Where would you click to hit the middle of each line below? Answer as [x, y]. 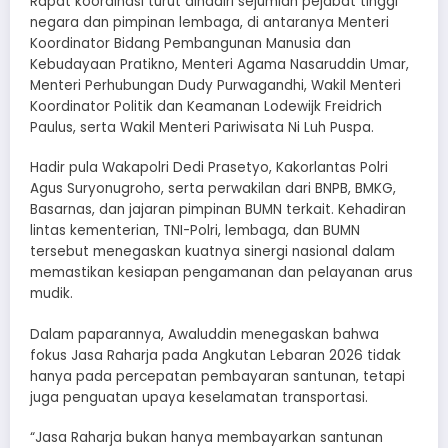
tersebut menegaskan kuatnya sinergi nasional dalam [212, 252]
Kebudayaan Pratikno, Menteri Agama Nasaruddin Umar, [219, 65]
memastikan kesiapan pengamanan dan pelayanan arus [221, 273]
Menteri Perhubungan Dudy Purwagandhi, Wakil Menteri [215, 86]
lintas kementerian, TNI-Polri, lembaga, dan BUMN [195, 231]
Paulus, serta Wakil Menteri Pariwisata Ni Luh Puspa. [202, 128]
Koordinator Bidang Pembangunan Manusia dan [190, 44]
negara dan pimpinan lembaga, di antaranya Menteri [209, 23]
